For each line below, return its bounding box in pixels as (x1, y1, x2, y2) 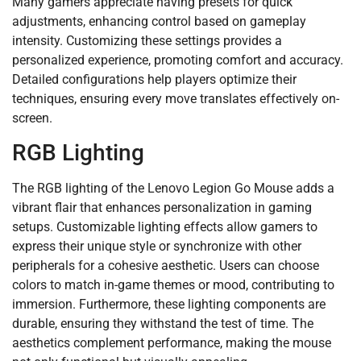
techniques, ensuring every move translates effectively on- (12, 90, 339, 106)
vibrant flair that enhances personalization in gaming (12, 199, 312, 215)
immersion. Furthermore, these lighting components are (12, 296, 326, 312)
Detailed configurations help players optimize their (12, 71, 297, 87)
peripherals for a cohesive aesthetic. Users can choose (12, 257, 319, 273)
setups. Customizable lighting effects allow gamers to (12, 218, 317, 234)
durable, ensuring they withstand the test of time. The (12, 315, 313, 331)
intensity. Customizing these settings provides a (12, 32, 282, 48)
